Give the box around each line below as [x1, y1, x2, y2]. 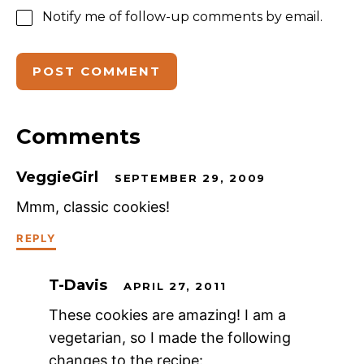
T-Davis [49, 276, 107, 295]
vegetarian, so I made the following [49, 329, 291, 347]
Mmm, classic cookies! [16, 198, 170, 216]
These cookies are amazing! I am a [49, 306, 286, 324]
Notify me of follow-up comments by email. [42, 9, 323, 25]
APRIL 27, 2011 [123, 279, 227, 293]
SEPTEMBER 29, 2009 [115, 171, 266, 185]
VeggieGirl [16, 168, 98, 187]
